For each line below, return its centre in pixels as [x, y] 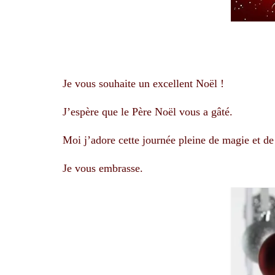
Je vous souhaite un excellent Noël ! [143, 84]
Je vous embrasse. [103, 168]
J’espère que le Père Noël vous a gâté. [148, 112]
